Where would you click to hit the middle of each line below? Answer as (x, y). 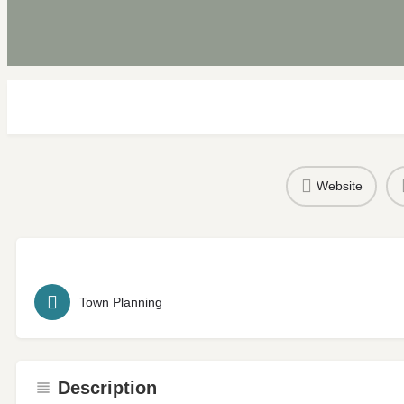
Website (339, 186)
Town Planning (121, 302)
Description (107, 387)
